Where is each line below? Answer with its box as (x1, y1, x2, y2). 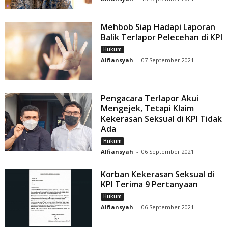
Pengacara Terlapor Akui (101, 93, 199, 104)
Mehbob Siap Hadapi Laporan (101, 21, 216, 33)
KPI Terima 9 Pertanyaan (101, 179, 198, 190)
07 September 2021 (141, 56, 194, 64)
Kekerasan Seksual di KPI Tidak (101, 113, 222, 125)
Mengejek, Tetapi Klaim (101, 103, 194, 115)
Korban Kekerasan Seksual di (101, 168, 215, 180)
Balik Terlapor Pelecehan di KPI (101, 32, 223, 43)
